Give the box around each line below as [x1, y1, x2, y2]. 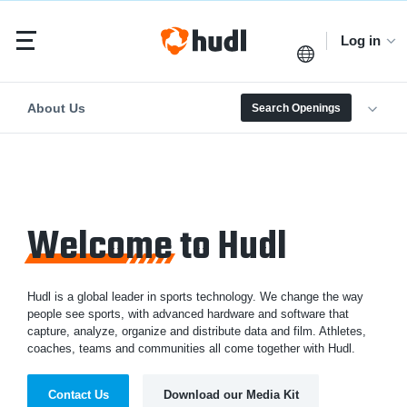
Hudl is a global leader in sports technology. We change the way [27, 289, 363, 303]
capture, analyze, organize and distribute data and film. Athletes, [27, 323, 366, 338]
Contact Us [47, 387, 109, 402]
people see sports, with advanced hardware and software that [27, 306, 349, 321]
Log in [341, 33, 382, 48]
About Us [27, 100, 85, 115]
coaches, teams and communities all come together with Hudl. [27, 341, 355, 355]
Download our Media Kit [163, 387, 299, 402]
